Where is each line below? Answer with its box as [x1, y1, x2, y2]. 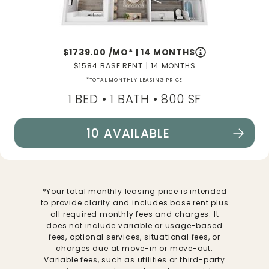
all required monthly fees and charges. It [50, 208, 219, 219]
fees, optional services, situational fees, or [49, 231, 220, 242]
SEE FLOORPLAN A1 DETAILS [23, 133, 193, 150]
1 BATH [110, 91, 150, 108]
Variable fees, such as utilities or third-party [44, 254, 225, 265]
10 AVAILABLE [86, 124, 171, 142]
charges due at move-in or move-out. [55, 243, 213, 253]
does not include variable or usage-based [46, 220, 223, 231]
